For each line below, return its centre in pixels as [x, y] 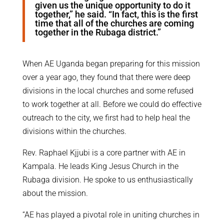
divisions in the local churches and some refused [108, 91]
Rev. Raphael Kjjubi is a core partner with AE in [104, 153]
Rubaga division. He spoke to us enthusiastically [107, 180]
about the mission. [55, 193]
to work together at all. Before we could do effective [112, 104]
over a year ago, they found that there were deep [106, 77]
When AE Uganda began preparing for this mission [111, 64]
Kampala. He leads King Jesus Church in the [100, 166]
